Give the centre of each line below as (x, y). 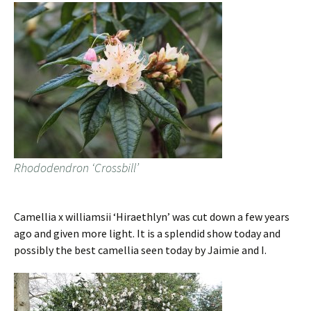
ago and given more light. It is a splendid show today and (147, 234)
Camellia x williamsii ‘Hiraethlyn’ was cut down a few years (152, 217)
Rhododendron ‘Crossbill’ (76, 168)
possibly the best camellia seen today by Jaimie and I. (140, 250)
